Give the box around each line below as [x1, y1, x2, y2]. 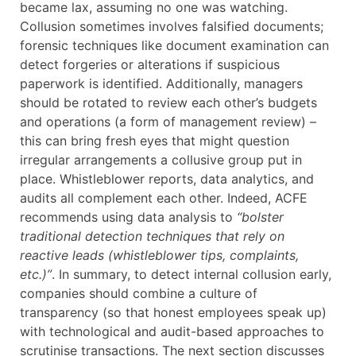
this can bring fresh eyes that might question [20, 133, 289, 149]
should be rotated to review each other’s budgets [20, 95, 317, 111]
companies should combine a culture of [20, 285, 257, 302]
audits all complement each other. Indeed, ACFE [20, 190, 308, 207]
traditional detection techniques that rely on [20, 228, 284, 245]
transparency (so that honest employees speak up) [20, 304, 327, 321]
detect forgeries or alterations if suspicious [20, 56, 280, 73]
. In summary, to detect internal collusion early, [52, 266, 331, 283]
